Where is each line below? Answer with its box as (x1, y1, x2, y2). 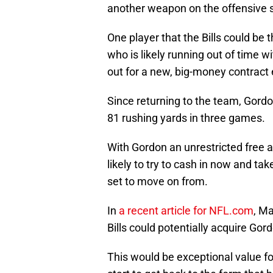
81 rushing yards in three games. (107, 112, 265, 125)
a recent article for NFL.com (119, 204, 253, 218)
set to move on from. (107, 175, 208, 188)
